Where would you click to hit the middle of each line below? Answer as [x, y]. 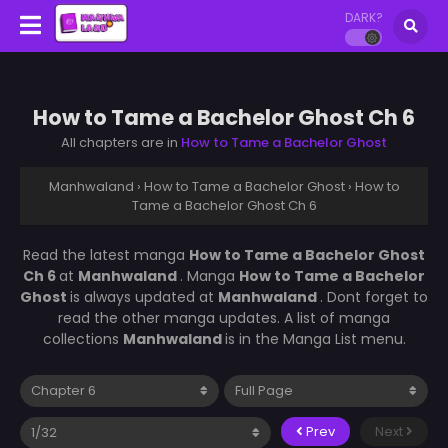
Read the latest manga [106, 254]
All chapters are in [121, 142]
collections [82, 338]
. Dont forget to [374, 296]
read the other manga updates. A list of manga [224, 317]
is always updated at [144, 296]
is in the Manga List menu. [315, 338]
